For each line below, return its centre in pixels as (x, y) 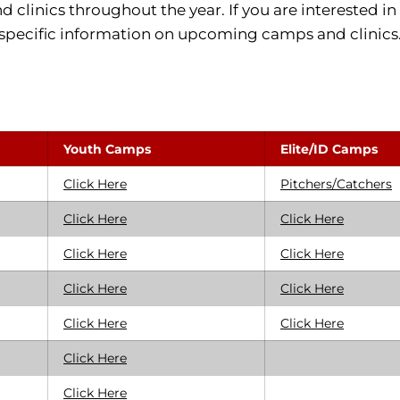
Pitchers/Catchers (336, 184)
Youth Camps (107, 149)
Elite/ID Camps (329, 149)
